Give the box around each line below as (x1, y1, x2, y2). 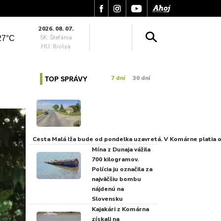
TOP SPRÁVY (44, 74, 87, 84)
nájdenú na (91, 185, 124, 193)
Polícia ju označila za (91, 165, 152, 173)
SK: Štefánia (39, 34, 72, 41)
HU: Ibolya (41, 42, 71, 50)
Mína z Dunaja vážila (91, 146, 150, 153)
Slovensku (91, 195, 123, 203)
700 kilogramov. (91, 155, 139, 163)
